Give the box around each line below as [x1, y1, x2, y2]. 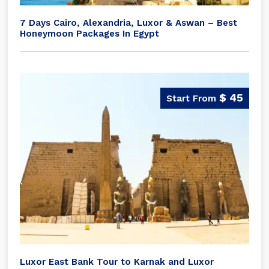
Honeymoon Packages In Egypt [20, 28, 160, 39]
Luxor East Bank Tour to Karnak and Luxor [20, 256, 214, 267]
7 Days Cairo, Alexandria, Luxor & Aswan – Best [20, 17, 238, 28]
